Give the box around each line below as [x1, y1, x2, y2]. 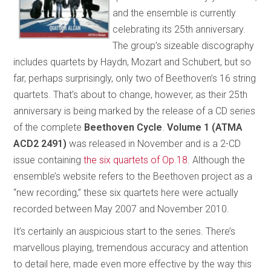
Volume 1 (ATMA [167, 121, 243, 133]
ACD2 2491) [13, 137, 70, 149]
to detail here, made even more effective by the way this [13, 258, 252, 270]
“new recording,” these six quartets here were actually [13, 186, 239, 198]
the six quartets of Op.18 [83, 154, 188, 166]
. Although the [188, 154, 246, 166]
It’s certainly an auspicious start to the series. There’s [13, 225, 236, 237]
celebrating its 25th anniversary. [113, 23, 246, 35]
